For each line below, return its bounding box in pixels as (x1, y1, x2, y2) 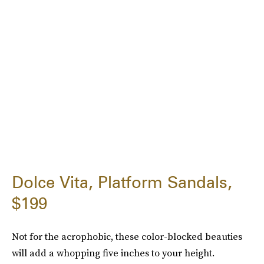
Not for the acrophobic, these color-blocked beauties (12, 230, 242, 243)
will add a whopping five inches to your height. (12, 246, 214, 259)
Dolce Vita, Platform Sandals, (12, 172, 232, 192)
